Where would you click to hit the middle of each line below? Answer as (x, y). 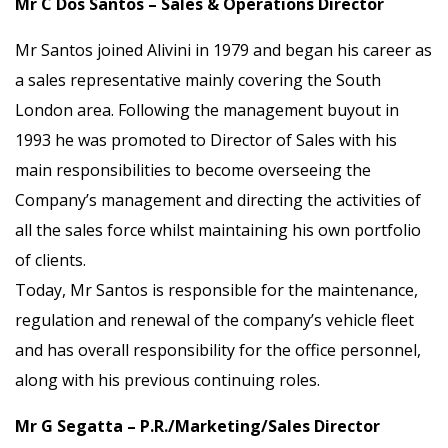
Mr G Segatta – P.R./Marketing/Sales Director (197, 426)
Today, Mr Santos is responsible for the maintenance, (216, 290)
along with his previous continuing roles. (167, 380)
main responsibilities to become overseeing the (193, 170)
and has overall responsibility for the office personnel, (218, 350)
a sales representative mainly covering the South (198, 80)
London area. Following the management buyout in (207, 110)
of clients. (50, 260)
